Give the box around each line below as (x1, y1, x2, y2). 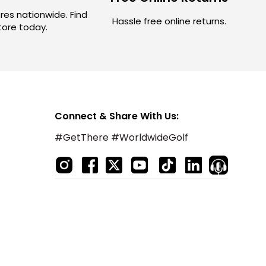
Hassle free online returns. (112, 14, 226, 27)
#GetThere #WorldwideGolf (55, 131, 188, 144)
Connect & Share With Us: (55, 109, 179, 123)
